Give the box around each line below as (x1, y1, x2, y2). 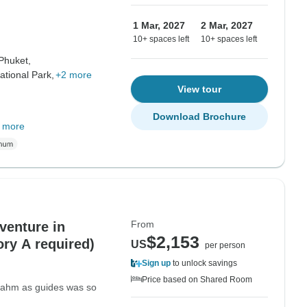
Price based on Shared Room (142, 275, 252, 284)
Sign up (142, 258, 171, 268)
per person (205, 241, 245, 250)
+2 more (55, 69, 92, 80)
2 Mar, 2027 (201, 20, 253, 31)
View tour (177, 84, 221, 95)
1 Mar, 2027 (133, 20, 185, 31)
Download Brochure (153, 111, 246, 122)
